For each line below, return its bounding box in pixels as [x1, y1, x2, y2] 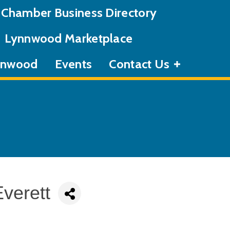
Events [54, 56, 92, 71]
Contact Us [109, 56, 170, 71]
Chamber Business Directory [1, 5, 157, 20]
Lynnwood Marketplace [5, 31, 133, 46]
